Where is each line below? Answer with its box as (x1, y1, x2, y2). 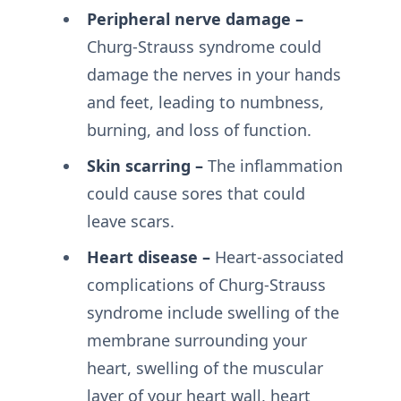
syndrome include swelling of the (86, 302, 339, 323)
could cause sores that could (86, 183, 305, 204)
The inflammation (202, 155, 343, 176)
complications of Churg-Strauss (86, 274, 326, 295)
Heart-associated (209, 246, 344, 268)
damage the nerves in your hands (86, 64, 341, 85)
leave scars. (86, 210, 175, 232)
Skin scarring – (86, 155, 203, 176)
